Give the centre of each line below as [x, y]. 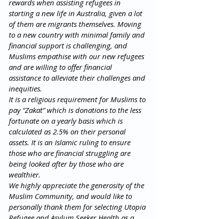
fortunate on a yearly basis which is [67, 120]
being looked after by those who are [67, 164]
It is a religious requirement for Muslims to [78, 99]
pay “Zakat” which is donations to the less [76, 110]
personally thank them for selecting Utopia [78, 207]
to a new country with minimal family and [78, 34]
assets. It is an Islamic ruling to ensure [71, 142]
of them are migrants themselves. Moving [76, 24]
